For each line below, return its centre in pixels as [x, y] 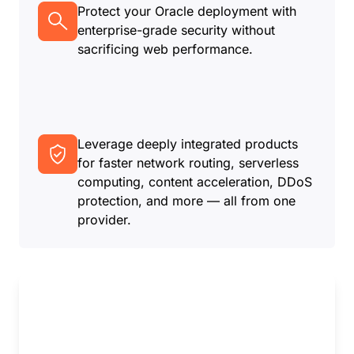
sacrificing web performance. [165, 49]
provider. [104, 220]
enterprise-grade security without [176, 30]
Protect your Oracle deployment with [187, 11]
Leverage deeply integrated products [188, 144]
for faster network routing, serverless [188, 163]
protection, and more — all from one [186, 201]
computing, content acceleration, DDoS [195, 182]
